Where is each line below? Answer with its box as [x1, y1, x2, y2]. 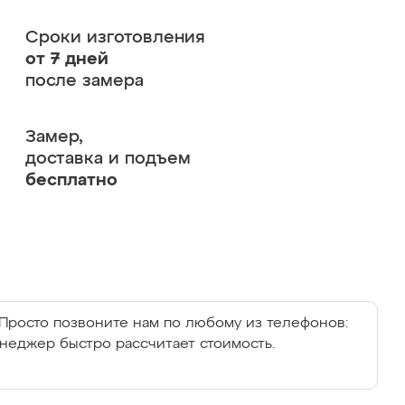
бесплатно [24, 172, 118, 189]
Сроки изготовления [24, 29, 205, 46]
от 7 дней [24, 51, 108, 68]
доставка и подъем [24, 150, 191, 167]
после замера [24, 72, 144, 89]
